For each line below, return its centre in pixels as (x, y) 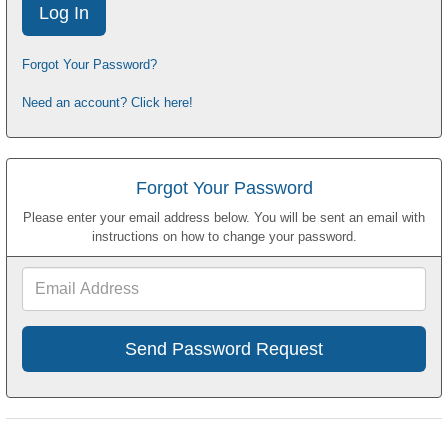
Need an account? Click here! (107, 103)
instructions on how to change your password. (224, 237)
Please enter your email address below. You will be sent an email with (224, 218)
